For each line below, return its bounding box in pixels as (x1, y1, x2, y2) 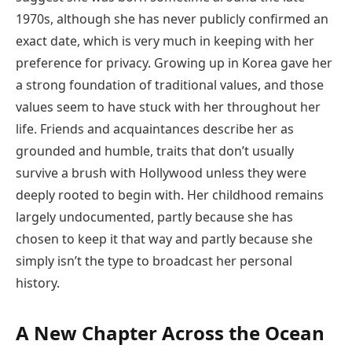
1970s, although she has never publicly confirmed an (16, 10, 328, 28)
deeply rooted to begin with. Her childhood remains (16, 186, 324, 204)
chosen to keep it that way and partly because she (16, 230, 313, 248)
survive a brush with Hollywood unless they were (16, 164, 306, 182)
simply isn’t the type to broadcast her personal (16, 252, 292, 270)
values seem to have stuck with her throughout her (16, 98, 321, 116)
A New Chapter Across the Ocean (16, 320, 324, 346)
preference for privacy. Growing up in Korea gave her (16, 54, 332, 72)
